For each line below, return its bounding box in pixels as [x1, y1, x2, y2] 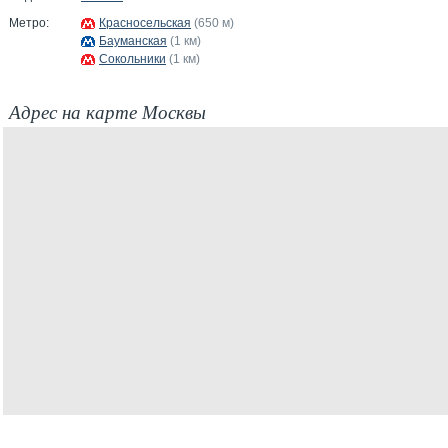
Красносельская [99, 16, 191, 30]
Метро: [9, 16, 49, 30]
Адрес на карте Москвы [9, 98, 206, 124]
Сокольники [99, 52, 166, 66]
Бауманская [99, 34, 167, 48]
